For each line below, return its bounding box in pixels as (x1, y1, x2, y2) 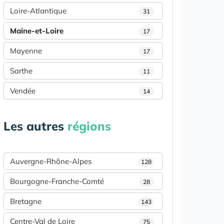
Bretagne (10, 196, 41, 206)
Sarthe (10, 66, 32, 76)
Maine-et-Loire (10, 26, 63, 36)
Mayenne (10, 46, 42, 56)
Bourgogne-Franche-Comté (10, 176, 104, 186)
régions (67, 118, 111, 134)
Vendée (10, 86, 35, 96)
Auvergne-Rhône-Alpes (10, 156, 91, 166)
